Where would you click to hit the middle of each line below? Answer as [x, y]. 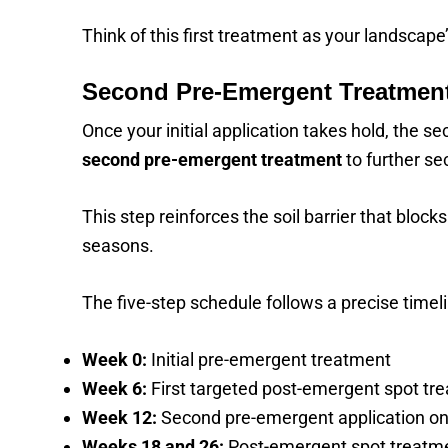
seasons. [118, 245]
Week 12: [119, 417]
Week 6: [114, 388]
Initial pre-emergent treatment [269, 359]
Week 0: [114, 359]
